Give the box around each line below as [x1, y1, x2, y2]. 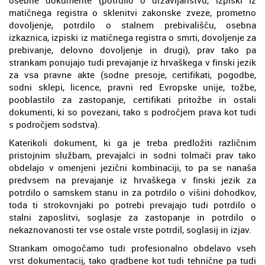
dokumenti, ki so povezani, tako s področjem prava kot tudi [9, 105, 256, 118]
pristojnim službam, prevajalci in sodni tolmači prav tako [9, 148, 256, 161]
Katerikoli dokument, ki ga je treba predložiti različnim [9, 136, 256, 148]
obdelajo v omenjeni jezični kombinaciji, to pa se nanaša [9, 161, 256, 173]
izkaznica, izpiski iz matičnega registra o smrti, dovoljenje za [9, 31, 256, 43]
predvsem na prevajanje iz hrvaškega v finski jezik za [9, 173, 256, 186]
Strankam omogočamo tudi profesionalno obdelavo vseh [9, 241, 256, 254]
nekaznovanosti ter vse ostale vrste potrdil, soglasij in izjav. [9, 223, 251, 235]
